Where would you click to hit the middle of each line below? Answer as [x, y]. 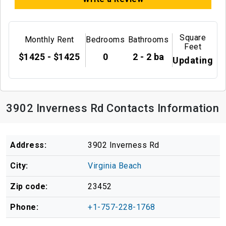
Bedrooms [105, 39]
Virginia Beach [115, 166]
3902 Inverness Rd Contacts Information [112, 108]
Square [193, 37]
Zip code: [29, 187]
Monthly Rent [49, 39]
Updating [193, 60]
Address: [28, 145]
